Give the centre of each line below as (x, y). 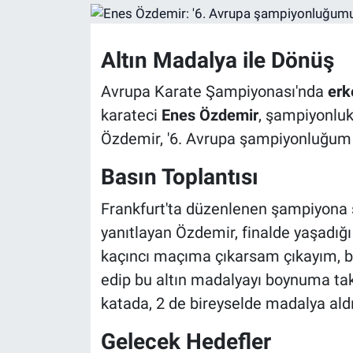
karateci (131, 115)
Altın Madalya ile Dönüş (217, 60)
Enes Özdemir (210, 115)
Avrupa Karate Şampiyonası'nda (214, 92)
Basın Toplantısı (179, 177)
